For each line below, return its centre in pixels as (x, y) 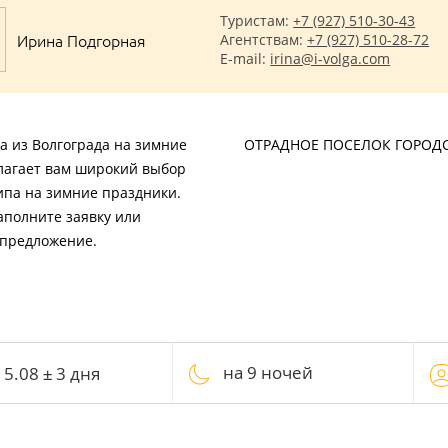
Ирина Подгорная (81, 39)
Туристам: (257, 20)
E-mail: (245, 58)
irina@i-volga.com (330, 58)
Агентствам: (264, 39)
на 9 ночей (268, 372)
